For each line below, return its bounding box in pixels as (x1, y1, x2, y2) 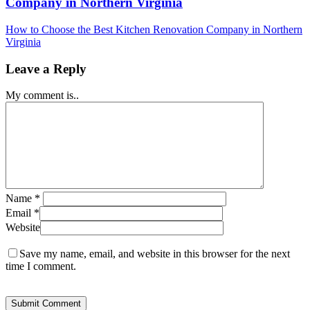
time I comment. (6, 260, 76, 273)
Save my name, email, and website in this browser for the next (19, 248, 290, 260)
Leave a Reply (6, 61, 86, 76)
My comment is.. (6, 89, 79, 102)
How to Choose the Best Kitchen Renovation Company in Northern (6, 24, 302, 36)
